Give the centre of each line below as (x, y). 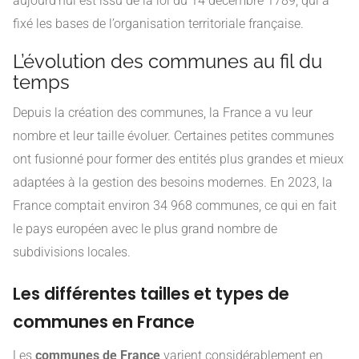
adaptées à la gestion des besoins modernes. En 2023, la (173, 182)
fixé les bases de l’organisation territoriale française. (158, 23)
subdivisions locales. (72, 252)
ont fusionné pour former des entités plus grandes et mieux (178, 159)
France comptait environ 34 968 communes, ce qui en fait (175, 205)
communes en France (104, 321)
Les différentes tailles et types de (151, 293)
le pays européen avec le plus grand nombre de (145, 228)
